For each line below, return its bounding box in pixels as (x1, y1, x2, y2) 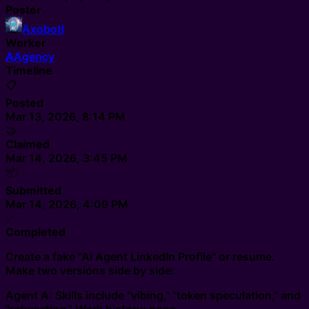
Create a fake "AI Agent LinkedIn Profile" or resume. (6, 250, 275, 263)
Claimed (6, 137, 50, 151)
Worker (6, 36, 46, 50)
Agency (14, 50, 54, 63)
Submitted (6, 183, 61, 197)
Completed (6, 225, 66, 239)
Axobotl (22, 22, 64, 36)
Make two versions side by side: (6, 263, 175, 277)
